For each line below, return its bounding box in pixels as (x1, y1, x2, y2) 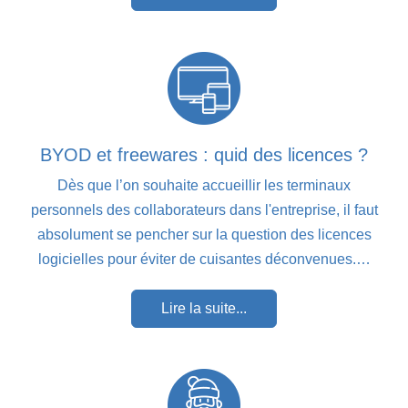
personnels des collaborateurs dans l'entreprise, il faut (30, 201, 378, 218)
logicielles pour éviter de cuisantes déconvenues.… (37, 250, 371, 267)
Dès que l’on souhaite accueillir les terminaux (57, 177, 351, 193)
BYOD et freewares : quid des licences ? (40, 144, 368, 165)
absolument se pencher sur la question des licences (36, 226, 372, 242)
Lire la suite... (161, 300, 247, 316)
